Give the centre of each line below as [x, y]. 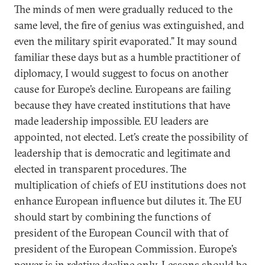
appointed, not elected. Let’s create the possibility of [131, 137]
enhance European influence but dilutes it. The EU [128, 201]
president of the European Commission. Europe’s [126, 249]
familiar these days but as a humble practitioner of [127, 57]
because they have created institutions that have [122, 105]
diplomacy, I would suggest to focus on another [121, 73]
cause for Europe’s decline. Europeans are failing [122, 89]
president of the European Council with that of [121, 233]
